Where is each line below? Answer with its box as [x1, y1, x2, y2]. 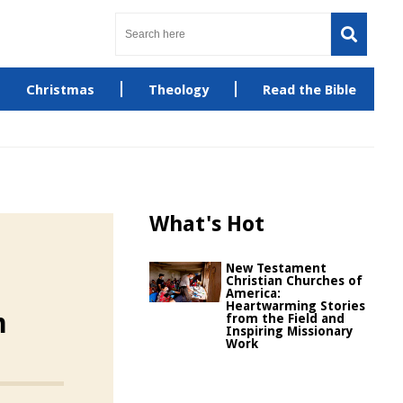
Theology [148, 82, 209, 98]
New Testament [226, 261, 327, 275]
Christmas [25, 82, 94, 98]
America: [226, 286, 281, 300]
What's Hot [149, 211, 264, 237]
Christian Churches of [226, 273, 363, 288]
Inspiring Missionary [226, 324, 354, 338]
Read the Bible [262, 82, 356, 98]
